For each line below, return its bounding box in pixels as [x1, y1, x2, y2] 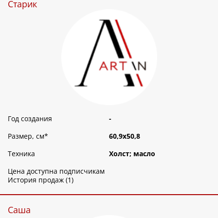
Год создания [8, 114, 52, 124]
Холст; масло [109, 149, 155, 159]
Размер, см [8, 131, 44, 141]
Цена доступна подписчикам [8, 166, 105, 176]
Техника [8, 149, 35, 159]
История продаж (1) [8, 175, 73, 185]
